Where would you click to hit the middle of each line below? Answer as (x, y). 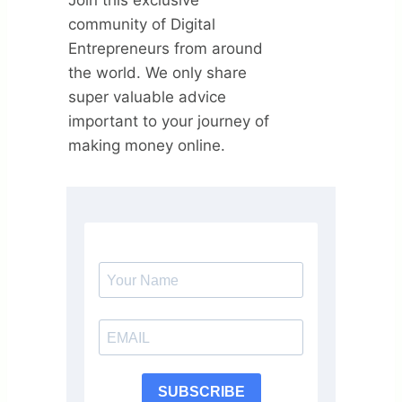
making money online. (147, 145)
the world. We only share (157, 72)
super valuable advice (147, 96)
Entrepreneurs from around (166, 48)
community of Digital (142, 24)
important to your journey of (169, 121)
